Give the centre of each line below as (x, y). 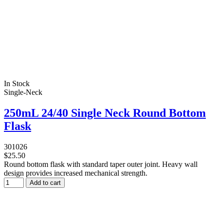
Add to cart (45, 183)
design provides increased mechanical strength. (76, 173)
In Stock (17, 84)
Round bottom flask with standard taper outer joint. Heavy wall (101, 164)
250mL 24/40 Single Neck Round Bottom (105, 113)
